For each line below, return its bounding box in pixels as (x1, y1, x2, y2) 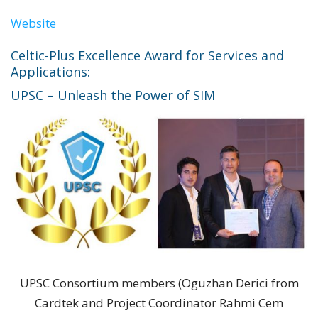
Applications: (11, 62, 90, 80)
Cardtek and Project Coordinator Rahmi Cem (35, 294, 283, 311)
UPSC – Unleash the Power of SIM (11, 86, 215, 104)
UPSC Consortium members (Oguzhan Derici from (19, 274, 299, 291)
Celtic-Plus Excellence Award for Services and (11, 46, 284, 64)
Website (11, 14, 56, 31)
